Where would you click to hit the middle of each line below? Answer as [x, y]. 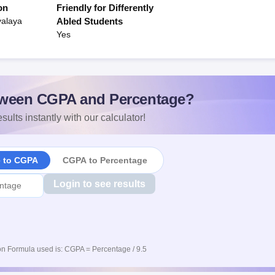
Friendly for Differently [105, 8]
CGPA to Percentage [105, 160]
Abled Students [90, 21]
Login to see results [99, 184]
